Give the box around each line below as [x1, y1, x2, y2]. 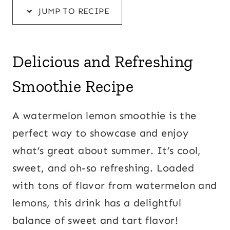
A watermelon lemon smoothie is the [12, 109, 197, 122]
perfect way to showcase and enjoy [12, 127, 189, 139]
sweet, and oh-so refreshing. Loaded [12, 162, 194, 174]
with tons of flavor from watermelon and [12, 179, 217, 191]
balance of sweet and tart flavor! [12, 214, 179, 226]
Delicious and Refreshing [12, 52, 194, 71]
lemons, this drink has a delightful [12, 197, 181, 209]
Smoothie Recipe [12, 76, 133, 96]
